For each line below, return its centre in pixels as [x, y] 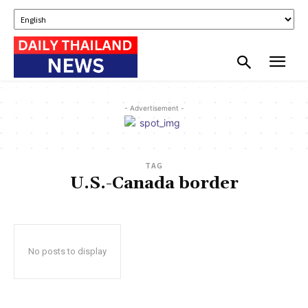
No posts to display [67, 251]
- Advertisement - [154, 108]
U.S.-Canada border [154, 183]
